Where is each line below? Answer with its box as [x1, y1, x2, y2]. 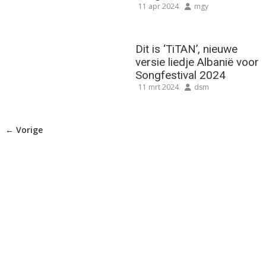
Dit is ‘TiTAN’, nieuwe [135, 42, 238, 56]
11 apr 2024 [138, 1, 179, 12]
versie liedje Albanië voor [135, 55, 259, 69]
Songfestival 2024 [135, 68, 226, 83]
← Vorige [5, 124, 43, 136]
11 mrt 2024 [138, 82, 179, 93]
